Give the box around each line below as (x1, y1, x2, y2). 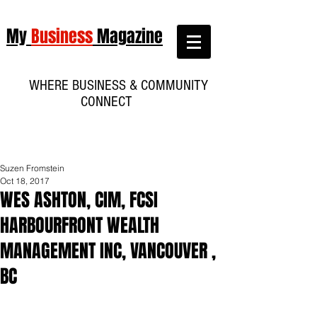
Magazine (93, 24, 163, 49)
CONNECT (81, 93, 146, 110)
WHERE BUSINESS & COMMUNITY (18, 77, 208, 93)
